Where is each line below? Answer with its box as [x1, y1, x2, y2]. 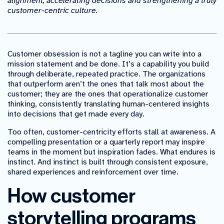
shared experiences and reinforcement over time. [7, 167, 178, 177]
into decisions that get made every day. [7, 109, 144, 119]
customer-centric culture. [7, 5, 97, 16]
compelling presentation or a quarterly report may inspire [7, 137, 205, 147]
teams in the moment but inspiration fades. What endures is [7, 147, 215, 157]
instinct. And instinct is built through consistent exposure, [7, 157, 208, 167]
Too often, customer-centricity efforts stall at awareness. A [7, 127, 215, 137]
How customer [7, 184, 135, 208]
